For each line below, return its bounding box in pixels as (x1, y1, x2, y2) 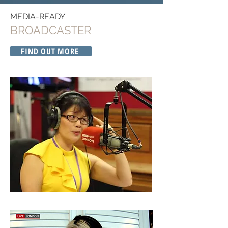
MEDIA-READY (10, 12, 65, 21)
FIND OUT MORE (21, 46, 79, 57)
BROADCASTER (10, 23, 91, 37)
